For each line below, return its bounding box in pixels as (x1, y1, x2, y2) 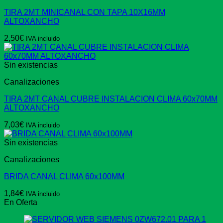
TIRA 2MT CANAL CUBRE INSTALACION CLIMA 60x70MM (4, 95, 218, 104)
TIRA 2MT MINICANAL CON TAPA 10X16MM (4, 8, 165, 17)
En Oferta (4, 198, 37, 207)
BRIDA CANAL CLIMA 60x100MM (4, 172, 124, 181)
